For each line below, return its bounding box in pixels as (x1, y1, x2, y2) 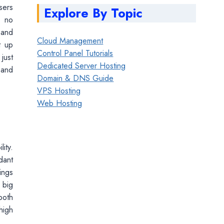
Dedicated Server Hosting (37, 59, 126, 71)
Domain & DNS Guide (37, 72, 114, 84)
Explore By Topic (44, 3, 143, 22)
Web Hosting (37, 97, 82, 109)
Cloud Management (37, 34, 103, 46)
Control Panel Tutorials (37, 47, 113, 59)
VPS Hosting (37, 84, 81, 96)
